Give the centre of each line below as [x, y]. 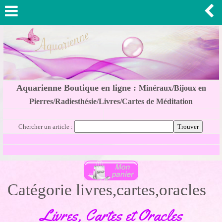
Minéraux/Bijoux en [172, 88]
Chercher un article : [46, 127]
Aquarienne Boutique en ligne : [77, 88]
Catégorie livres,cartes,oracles [107, 190]
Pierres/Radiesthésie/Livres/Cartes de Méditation [111, 101]
